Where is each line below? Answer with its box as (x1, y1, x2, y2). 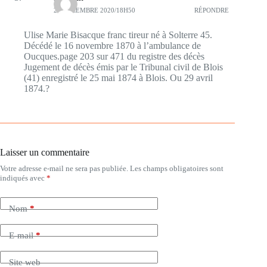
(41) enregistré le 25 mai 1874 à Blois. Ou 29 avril (24, 72, 213, 83)
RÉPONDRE (194, 7, 229, 14)
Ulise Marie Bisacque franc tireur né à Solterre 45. (24, 29, 212, 40)
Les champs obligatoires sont (130, 163, 223, 173)
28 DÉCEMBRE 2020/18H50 (54, 7, 135, 14)
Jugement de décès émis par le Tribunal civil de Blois (24, 61, 223, 72)
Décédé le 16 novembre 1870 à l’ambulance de (24, 40, 201, 51)
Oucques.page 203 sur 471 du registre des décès (24, 51, 204, 61)
